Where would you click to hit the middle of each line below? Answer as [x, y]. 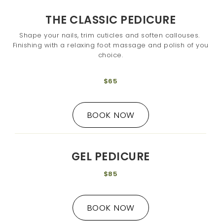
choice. [110, 55]
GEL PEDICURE [110, 157]
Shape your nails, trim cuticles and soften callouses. [110, 36]
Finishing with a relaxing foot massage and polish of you [110, 45]
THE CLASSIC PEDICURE [110, 20]
